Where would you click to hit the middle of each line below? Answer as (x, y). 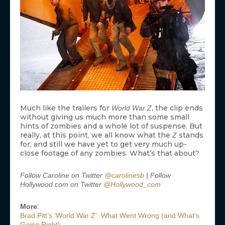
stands (190, 135)
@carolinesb (124, 176)
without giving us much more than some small (105, 117)
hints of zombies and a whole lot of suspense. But (111, 126)
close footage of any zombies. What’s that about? (110, 153)
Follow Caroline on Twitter (62, 176)
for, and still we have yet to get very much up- (103, 144)
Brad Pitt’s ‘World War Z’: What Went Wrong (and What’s (110, 216)
